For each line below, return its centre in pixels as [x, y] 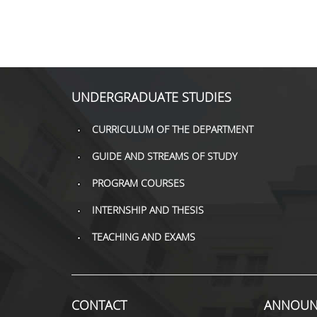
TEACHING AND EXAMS [143, 237]
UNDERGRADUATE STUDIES [151, 97]
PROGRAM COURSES [138, 183]
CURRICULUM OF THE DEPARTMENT [172, 129]
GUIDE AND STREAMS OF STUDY [164, 156]
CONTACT [99, 305]
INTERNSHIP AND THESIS [148, 210]
